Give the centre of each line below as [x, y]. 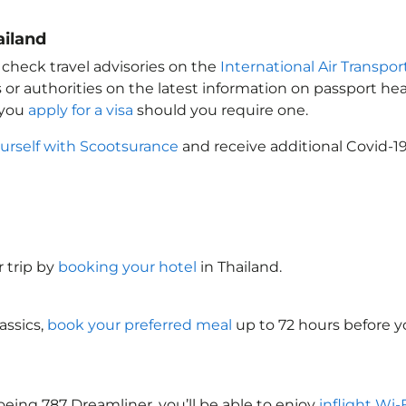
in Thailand [238, 267]
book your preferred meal [140, 325]
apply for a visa [81, 110]
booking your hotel [127, 267]
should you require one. [221, 110]
